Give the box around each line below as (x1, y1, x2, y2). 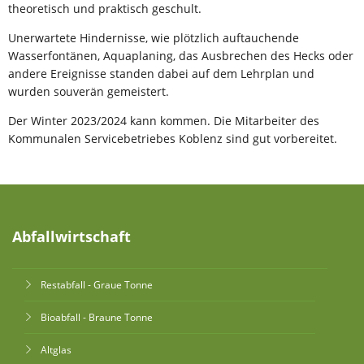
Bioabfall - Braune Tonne (41, 310, 153, 324)
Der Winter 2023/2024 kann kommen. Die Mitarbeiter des (8, 113, 319, 128)
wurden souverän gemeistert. (8, 84, 169, 99)
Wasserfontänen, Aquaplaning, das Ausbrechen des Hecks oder (8, 48, 353, 63)
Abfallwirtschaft (12, 227, 131, 246)
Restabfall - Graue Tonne (41, 278, 153, 292)
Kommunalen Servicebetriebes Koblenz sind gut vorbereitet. (8, 131, 337, 146)
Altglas (41, 343, 71, 357)
